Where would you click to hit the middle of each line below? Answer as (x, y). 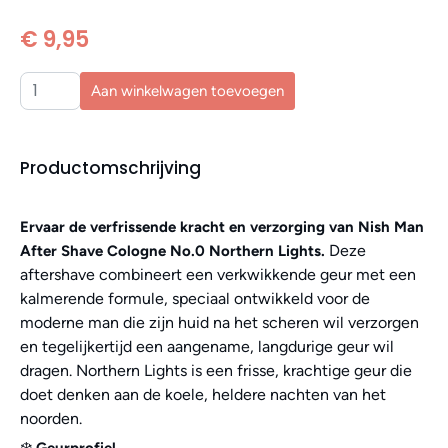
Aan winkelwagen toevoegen (188, 90)
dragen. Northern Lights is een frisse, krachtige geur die (216, 370)
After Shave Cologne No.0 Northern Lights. (172, 250)
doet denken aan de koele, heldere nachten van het (203, 394)
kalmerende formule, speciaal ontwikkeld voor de (195, 298)
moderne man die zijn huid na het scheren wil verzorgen (219, 322)
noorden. (51, 418)
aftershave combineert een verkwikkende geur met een (218, 274)
